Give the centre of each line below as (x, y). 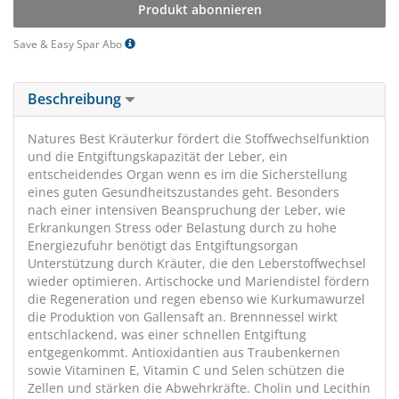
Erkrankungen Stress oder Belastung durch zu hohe (182, 228)
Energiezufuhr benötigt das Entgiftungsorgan (163, 245)
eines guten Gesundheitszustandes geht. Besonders (183, 192)
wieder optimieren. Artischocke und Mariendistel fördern (199, 281)
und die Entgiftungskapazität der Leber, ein (158, 156)
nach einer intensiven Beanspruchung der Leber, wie (187, 210)
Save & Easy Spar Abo (69, 44)
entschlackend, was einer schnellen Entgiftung (167, 334)
